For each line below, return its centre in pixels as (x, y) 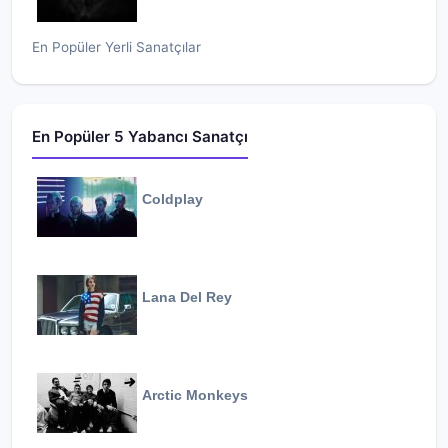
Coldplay (172, 199)
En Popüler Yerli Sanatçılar (116, 47)
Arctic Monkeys (195, 395)
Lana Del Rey (187, 297)
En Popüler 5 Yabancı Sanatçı (140, 136)
